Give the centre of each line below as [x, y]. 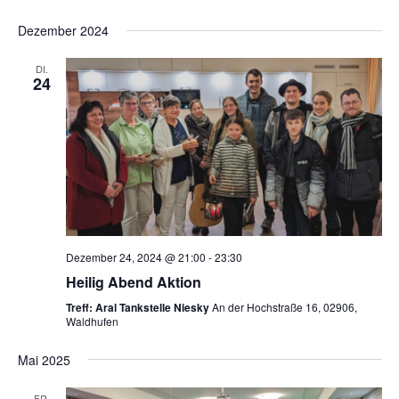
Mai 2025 [44, 359]
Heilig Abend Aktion [133, 281]
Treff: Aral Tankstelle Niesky [138, 307]
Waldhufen [92, 321]
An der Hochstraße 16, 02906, [284, 306]
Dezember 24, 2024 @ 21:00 [135, 256]
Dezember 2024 [63, 31]
